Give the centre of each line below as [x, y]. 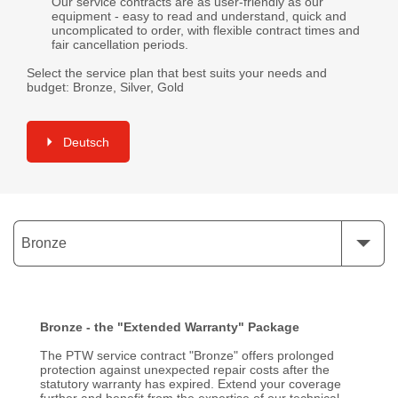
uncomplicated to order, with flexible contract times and [206, 30]
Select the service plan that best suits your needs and [177, 72]
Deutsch [86, 142]
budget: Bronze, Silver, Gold [105, 87]
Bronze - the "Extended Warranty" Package [170, 326]
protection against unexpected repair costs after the [185, 369]
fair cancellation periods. [120, 44]
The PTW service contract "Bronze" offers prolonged [187, 355]
